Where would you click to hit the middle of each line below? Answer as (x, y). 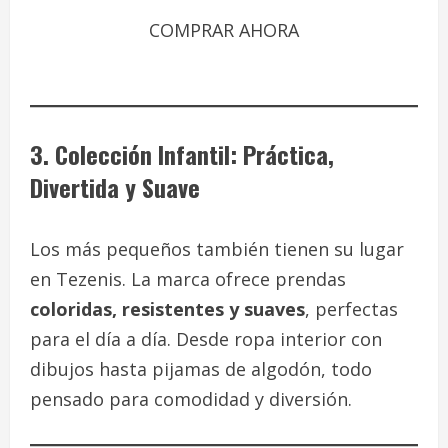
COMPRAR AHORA (224, 30)
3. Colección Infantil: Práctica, (182, 154)
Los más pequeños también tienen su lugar (217, 249)
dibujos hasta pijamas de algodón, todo (201, 369)
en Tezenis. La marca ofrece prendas (188, 279)
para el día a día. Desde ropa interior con (206, 339)
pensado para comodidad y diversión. (191, 399)
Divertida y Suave (115, 187)
